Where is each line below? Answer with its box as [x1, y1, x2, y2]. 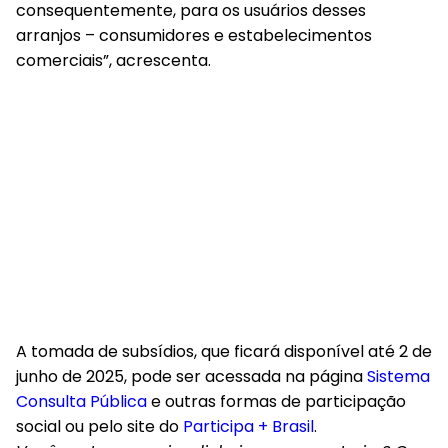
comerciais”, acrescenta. [16, 49, 211, 72]
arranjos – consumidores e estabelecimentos [16, 24, 372, 47]
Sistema [367, 365, 430, 388]
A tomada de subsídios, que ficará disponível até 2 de [16, 340, 432, 363]
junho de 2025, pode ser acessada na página [16, 365, 367, 388]
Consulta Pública [16, 390, 147, 413]
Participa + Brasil [183, 415, 314, 438]
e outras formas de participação [147, 390, 406, 413]
